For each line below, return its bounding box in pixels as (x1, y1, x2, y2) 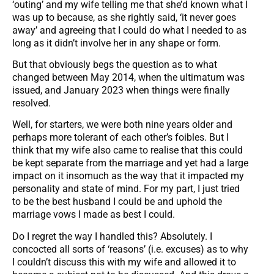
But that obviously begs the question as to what (12, 59, 217, 71)
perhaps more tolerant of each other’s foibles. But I (12, 131, 229, 144)
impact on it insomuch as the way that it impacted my (12, 170, 244, 182)
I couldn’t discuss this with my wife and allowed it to (12, 256, 236, 268)
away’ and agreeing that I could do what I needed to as (12, 24, 246, 36)
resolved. (12, 97, 51, 109)
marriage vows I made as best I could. (12, 209, 175, 221)
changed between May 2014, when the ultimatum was (12, 72, 245, 84)
